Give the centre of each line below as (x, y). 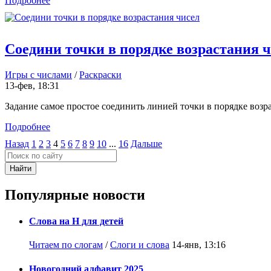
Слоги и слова (140, 245)
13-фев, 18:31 (32, 86)
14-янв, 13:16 (199, 245)
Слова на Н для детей (76, 221)
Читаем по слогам (66, 245)
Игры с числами (38, 75)
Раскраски (100, 75)
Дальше (146, 144)
